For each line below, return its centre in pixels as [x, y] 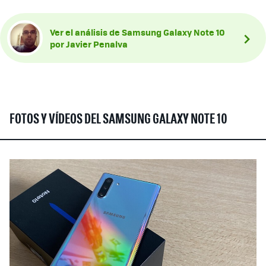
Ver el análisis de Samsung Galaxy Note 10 [137, 32]
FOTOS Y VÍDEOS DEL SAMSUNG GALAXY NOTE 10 [118, 120]
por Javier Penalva [89, 44]
